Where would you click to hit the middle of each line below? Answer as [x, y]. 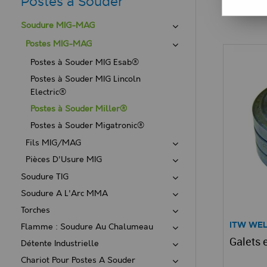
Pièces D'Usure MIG [64, 160]
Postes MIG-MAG [59, 44]
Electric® [48, 92]
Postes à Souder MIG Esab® [85, 63]
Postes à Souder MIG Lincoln [86, 79]
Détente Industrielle [60, 244]
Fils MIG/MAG [53, 143]
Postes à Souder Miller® [79, 109]
